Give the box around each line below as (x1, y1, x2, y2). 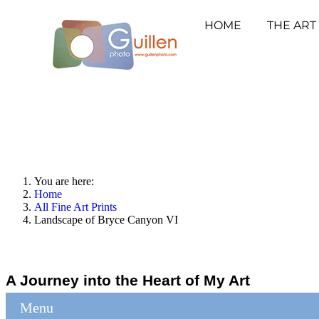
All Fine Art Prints (34, 201, 117, 213)
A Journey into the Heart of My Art (6, 271, 250, 288)
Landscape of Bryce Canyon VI (34, 214, 178, 226)
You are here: (34, 175, 100, 187)
